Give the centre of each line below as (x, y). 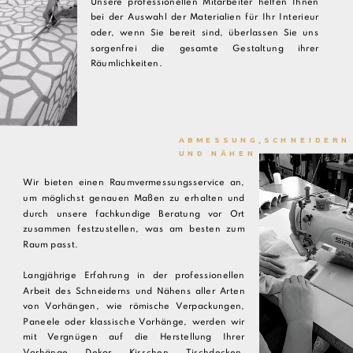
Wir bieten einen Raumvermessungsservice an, (134, 183)
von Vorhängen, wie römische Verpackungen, (134, 307)
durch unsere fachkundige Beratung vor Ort (134, 214)
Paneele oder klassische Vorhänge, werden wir (134, 322)
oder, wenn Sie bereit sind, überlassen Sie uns (204, 33)
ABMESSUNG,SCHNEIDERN (265, 139)
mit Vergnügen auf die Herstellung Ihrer (134, 337)
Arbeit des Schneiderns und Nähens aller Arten (134, 291)
